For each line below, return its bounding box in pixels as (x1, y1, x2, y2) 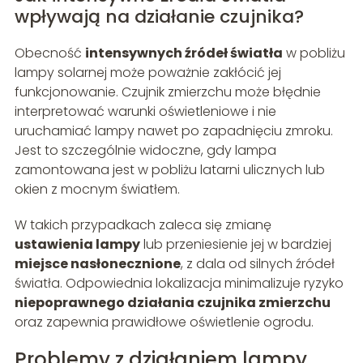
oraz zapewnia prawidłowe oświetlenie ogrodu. (14, 313, 314, 332)
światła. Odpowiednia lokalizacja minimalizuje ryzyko (14, 274, 344, 293)
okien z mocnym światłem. (14, 180, 180, 199)
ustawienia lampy (14, 235, 140, 254)
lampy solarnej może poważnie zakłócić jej (14, 63, 281, 83)
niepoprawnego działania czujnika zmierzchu (14, 293, 331, 313)
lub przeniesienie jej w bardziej (139, 235, 331, 254)
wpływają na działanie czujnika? (14, 4, 304, 30)
